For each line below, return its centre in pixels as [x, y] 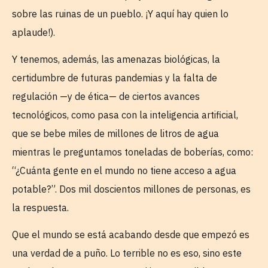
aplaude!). [33, 32]
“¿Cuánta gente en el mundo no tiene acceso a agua [124, 170]
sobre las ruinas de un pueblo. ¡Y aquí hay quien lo [120, 13]
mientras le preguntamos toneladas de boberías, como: [133, 152]
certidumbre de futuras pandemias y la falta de [115, 77]
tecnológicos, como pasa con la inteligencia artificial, [125, 115]
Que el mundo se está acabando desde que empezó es [131, 235]
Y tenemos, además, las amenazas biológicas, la [116, 59]
